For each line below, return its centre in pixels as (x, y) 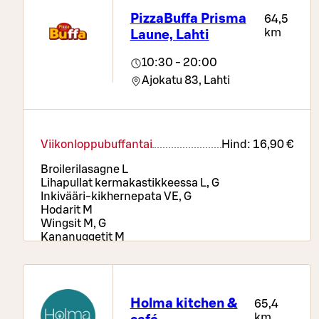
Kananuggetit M (83, 237)
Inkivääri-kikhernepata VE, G (116, 197)
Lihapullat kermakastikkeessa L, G (130, 183)
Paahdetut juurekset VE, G (109, 292)
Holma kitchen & (184, 303)
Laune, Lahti (169, 35)
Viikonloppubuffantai (96, 145)
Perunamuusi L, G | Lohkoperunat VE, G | (145, 278)
